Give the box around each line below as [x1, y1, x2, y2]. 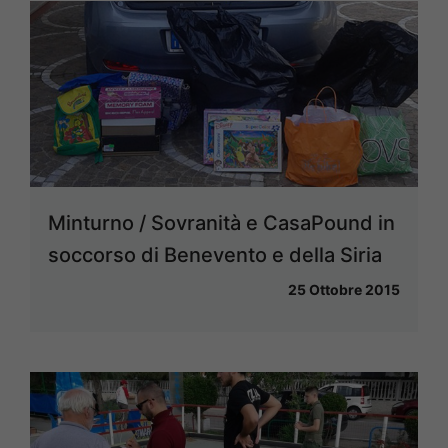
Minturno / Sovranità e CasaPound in [48, 210, 395, 235]
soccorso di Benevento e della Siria [48, 242, 382, 267]
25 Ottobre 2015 [288, 280, 400, 298]
